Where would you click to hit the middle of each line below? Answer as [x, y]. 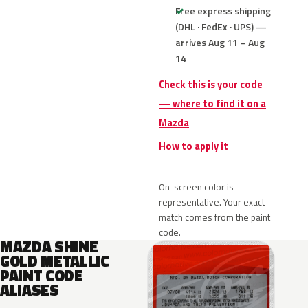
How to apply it [194, 146]
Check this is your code [211, 85]
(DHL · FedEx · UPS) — [221, 26]
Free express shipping [223, 11]
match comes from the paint [214, 217]
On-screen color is [196, 187]
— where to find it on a [212, 104]
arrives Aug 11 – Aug [220, 42]
